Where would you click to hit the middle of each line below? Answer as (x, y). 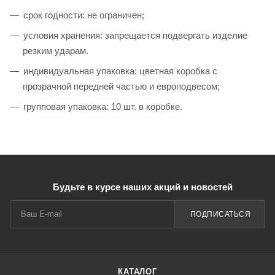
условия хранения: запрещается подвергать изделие (135, 35)
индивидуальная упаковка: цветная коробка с (120, 71)
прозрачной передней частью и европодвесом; (121, 86)
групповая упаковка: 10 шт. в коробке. (103, 106)
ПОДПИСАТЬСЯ (220, 214)
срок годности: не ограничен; (84, 15)
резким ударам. (56, 50)
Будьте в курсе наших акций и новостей (142, 187)
